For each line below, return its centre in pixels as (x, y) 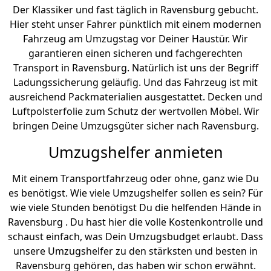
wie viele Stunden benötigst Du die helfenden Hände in (135, 208)
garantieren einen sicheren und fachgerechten (135, 54)
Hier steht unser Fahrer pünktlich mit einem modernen (135, 24)
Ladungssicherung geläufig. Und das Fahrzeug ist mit (135, 83)
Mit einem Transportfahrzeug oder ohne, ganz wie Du (135, 179)
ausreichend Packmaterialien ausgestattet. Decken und (135, 97)
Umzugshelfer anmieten (135, 152)
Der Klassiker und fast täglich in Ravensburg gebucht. (135, 10)
